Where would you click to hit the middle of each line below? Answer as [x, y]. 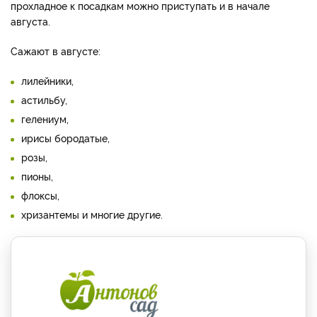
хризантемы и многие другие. [92, 214]
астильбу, [44, 100]
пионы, [37, 176]
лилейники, [47, 81]
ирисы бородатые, [65, 138]
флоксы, [40, 195]
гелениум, [45, 119]
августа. [30, 21]
